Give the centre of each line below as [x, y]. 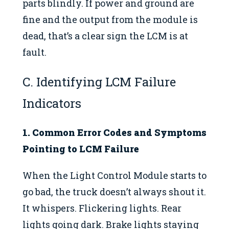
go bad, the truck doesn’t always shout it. [114, 192]
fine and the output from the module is [110, 19]
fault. [35, 52]
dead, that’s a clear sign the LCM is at [105, 36]
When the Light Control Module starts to [114, 176]
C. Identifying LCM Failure [99, 82]
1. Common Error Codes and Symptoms [114, 132]
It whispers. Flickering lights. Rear [102, 208]
